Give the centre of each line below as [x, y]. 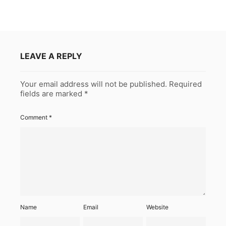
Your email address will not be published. [94, 84]
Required [185, 84]
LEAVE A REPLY [51, 56]
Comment [35, 117]
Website [158, 207]
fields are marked [52, 94]
